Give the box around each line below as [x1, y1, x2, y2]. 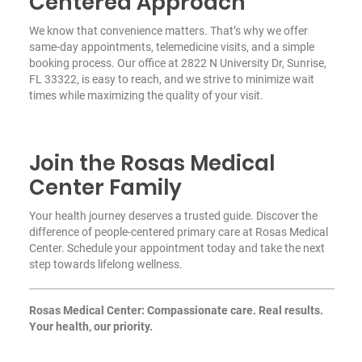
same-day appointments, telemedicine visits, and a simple [28, 40, 314, 53]
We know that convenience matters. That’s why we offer [28, 23, 308, 37]
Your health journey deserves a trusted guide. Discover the [28, 208, 318, 222]
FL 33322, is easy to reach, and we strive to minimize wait [28, 72, 314, 86]
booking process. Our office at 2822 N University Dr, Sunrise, [28, 56, 326, 69]
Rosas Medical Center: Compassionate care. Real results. [28, 303, 323, 317]
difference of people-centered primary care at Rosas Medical [28, 225, 328, 238]
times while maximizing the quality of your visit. [28, 88, 263, 102]
